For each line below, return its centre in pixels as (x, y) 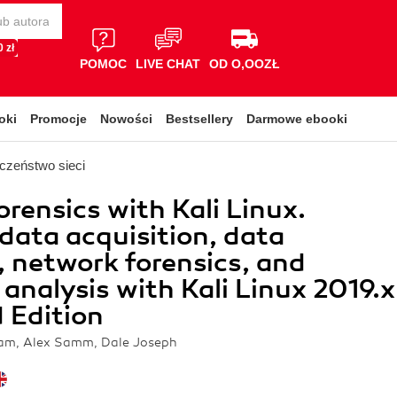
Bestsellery (199, 119)
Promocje (58, 119)
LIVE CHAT (168, 63)
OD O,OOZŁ (245, 63)
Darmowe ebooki (297, 119)
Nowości (126, 119)
